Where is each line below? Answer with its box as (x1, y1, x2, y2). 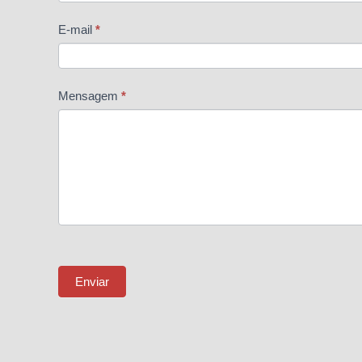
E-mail (58, 22, 95, 36)
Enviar (75, 274, 109, 288)
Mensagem (58, 88, 121, 103)
